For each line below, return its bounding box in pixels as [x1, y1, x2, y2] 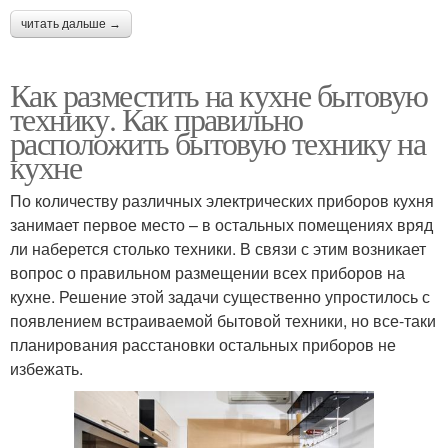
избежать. [10, 357, 83, 381]
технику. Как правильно [10, 97, 303, 141]
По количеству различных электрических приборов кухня [10, 189, 434, 213]
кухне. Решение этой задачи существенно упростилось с [10, 285, 430, 309]
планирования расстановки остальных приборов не [10, 333, 396, 357]
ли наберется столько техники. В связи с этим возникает [10, 237, 426, 261]
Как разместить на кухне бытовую [10, 73, 428, 117]
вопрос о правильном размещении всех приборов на [10, 261, 405, 285]
